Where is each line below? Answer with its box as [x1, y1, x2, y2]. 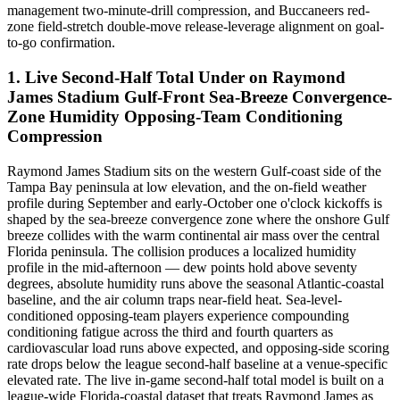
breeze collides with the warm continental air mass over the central [7, 227, 379, 243]
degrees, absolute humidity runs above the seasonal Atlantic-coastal [7, 275, 384, 291]
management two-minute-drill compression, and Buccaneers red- [7, 3, 370, 19]
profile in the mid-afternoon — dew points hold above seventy [7, 259, 357, 275]
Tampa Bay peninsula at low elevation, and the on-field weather [7, 179, 366, 195]
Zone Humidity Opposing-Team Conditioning [7, 107, 343, 127]
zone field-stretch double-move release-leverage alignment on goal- [7, 19, 384, 35]
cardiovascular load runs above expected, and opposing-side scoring [7, 339, 389, 355]
